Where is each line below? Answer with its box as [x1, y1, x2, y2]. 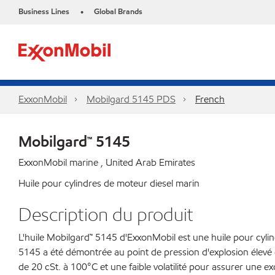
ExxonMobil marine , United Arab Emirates [18, 156, 195, 169]
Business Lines [18, 6, 69, 17]
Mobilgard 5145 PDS [87, 93, 176, 106]
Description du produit [18, 203, 193, 226]
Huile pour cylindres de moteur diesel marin [18, 177, 199, 190]
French [195, 93, 225, 106]
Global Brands [94, 6, 142, 17]
